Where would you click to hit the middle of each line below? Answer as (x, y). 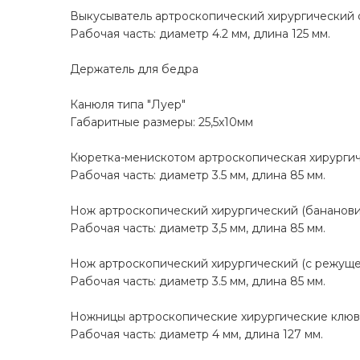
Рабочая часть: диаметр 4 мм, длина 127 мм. (196, 335)
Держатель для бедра (134, 70)
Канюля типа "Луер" (128, 105)
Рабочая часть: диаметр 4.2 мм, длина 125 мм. (200, 34)
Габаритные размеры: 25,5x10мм (162, 123)
